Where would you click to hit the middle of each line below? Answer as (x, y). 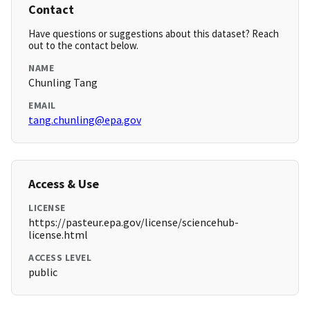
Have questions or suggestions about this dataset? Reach (154, 34)
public (43, 272)
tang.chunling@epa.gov (85, 120)
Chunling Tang (63, 83)
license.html (58, 235)
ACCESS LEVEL (60, 258)
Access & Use (64, 184)
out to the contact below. (83, 46)
